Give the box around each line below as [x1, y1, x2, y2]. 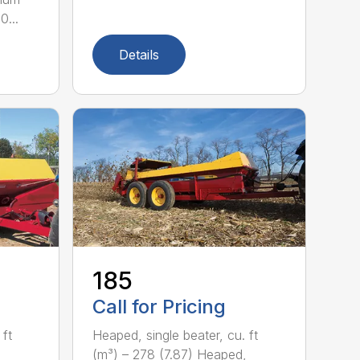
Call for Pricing [92, 295, 227, 319]
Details [119, 46, 160, 63]
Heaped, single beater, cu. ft [92, 327, 259, 344]
